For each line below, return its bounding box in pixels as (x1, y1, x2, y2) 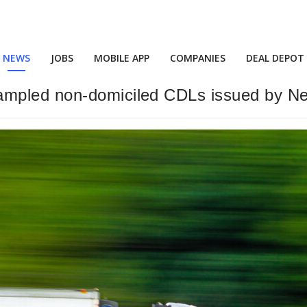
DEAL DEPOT (246, 51, 304, 64)
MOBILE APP (94, 51, 149, 64)
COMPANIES (170, 51, 225, 64)
